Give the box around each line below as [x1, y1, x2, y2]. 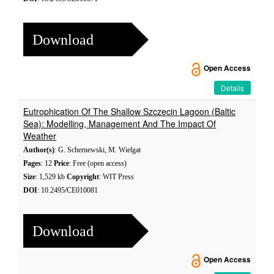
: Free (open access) [69, 159, 127, 168]
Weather [23, 130, 56, 142]
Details [221, 83, 244, 93]
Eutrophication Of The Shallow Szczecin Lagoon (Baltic [23, 105, 235, 117]
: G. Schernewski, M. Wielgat [54, 146, 141, 154]
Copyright [67, 172, 99, 181]
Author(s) [23, 146, 54, 154]
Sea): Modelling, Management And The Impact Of [23, 117, 216, 130]
